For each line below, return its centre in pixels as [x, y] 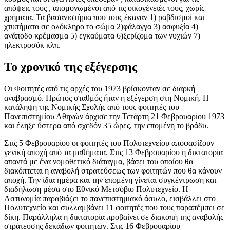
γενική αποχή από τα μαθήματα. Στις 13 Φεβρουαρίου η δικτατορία [113, 152]
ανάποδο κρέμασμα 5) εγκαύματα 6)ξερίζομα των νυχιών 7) [102, 35]
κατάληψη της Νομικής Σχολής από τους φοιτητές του [92, 107]
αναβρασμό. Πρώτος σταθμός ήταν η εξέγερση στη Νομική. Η [107, 98]
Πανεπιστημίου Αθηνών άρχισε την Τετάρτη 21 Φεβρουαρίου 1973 [114, 116]
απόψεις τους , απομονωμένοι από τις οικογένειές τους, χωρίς [104, 8]
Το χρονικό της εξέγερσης [71, 66]
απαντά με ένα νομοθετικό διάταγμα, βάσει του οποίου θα [99, 161]
